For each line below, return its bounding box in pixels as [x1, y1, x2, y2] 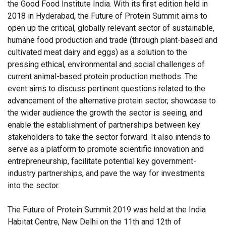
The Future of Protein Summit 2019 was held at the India [8, 204, 206, 214]
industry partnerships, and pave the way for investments [8, 168, 205, 178]
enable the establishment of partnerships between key [8, 120, 200, 130]
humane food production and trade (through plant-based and [8, 35, 217, 45]
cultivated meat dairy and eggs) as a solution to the [8, 47, 187, 57]
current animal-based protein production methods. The [8, 71, 198, 81]
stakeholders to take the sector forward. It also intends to [8, 132, 210, 142]
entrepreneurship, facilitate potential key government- [8, 156, 196, 166]
